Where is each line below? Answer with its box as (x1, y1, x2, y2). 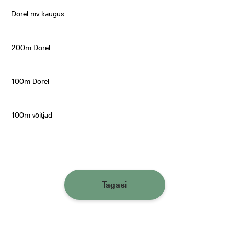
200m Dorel (11, 43, 51, 52)
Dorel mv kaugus (11, 10, 64, 18)
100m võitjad (11, 111, 53, 120)
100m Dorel (11, 77, 50, 86)
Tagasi (102, 180, 127, 190)
